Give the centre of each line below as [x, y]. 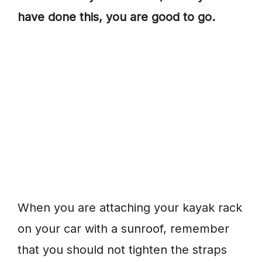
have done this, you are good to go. [116, 17]
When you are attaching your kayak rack [130, 208]
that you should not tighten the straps [122, 250]
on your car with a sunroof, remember [123, 229]
